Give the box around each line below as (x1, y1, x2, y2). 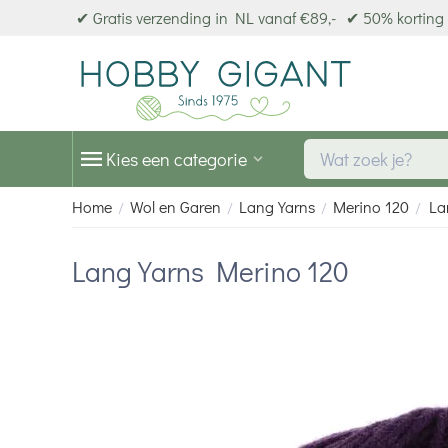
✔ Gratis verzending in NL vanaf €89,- (76, 7, 336, 28)
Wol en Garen (130, 196, 221, 217)
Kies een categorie (106, 147, 247, 171)
